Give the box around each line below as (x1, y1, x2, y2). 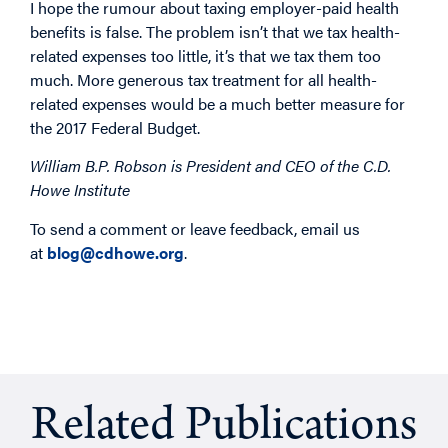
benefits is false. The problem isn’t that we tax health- (30, 20, 400, 44)
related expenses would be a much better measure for (30, 92, 405, 116)
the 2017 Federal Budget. (30, 116, 200, 140)
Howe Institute (30, 178, 130, 202)
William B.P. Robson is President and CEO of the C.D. (30, 154, 391, 178)
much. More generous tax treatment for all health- (30, 68, 377, 92)
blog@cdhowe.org (47, 240, 184, 264)
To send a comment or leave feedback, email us (30, 216, 360, 240)
